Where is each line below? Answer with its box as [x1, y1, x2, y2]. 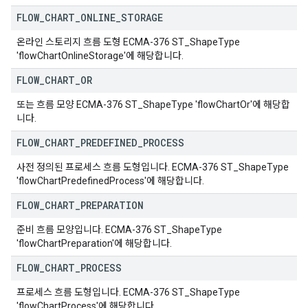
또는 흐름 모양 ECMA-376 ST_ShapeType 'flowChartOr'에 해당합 [16, 99, 290, 110]
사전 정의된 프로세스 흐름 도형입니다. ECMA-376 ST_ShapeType [16, 162, 289, 173]
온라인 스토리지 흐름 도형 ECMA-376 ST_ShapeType [16, 36, 240, 47]
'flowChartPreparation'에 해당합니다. [16, 238, 172, 249]
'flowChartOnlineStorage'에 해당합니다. [16, 50, 184, 61]
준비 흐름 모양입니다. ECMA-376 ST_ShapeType [16, 224, 222, 235]
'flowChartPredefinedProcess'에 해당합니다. [16, 175, 204, 186]
